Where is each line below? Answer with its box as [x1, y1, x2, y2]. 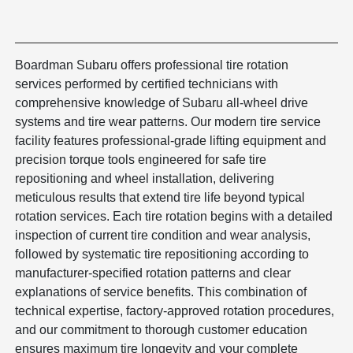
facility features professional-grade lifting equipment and [15, 133, 327, 147]
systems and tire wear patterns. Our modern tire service [15, 114, 321, 128]
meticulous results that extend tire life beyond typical [15, 190, 306, 204]
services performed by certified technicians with [15, 76, 279, 91]
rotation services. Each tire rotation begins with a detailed [15, 209, 333, 223]
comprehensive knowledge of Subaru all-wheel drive [15, 95, 309, 110]
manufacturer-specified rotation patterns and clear [15, 266, 292, 280]
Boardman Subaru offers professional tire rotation [15, 58, 289, 72]
